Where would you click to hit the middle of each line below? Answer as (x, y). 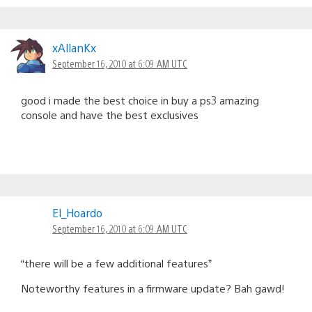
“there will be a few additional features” (116, 263)
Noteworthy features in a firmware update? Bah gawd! (153, 288)
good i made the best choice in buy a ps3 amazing (140, 100)
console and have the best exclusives (110, 114)
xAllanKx (74, 47)
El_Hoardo (77, 212)
